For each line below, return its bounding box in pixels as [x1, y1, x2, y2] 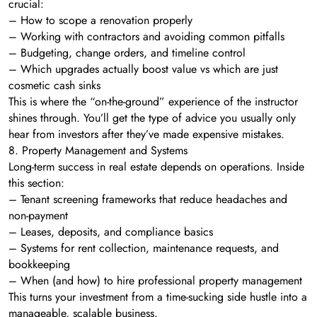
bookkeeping [8, 255, 70, 272]
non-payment [8, 207, 68, 224]
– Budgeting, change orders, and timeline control [8, 44, 246, 61]
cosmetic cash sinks [8, 76, 100, 93]
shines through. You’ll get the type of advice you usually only [8, 109, 296, 126]
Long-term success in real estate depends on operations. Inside [8, 158, 304, 175]
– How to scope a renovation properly [8, 11, 192, 28]
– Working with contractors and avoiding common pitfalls [8, 28, 284, 45]
